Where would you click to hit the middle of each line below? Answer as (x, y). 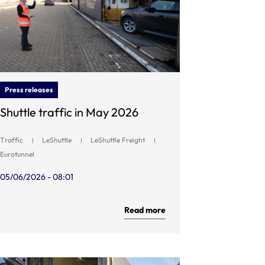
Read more (145, 210)
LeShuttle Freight (118, 140)
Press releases (29, 89)
